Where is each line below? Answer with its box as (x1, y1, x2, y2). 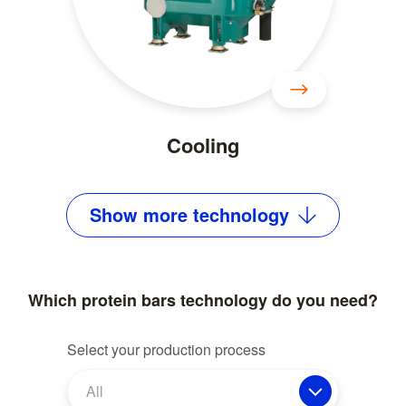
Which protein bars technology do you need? (28, 287, 378, 312)
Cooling (167, 130, 239, 159)
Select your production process (67, 338, 266, 360)
